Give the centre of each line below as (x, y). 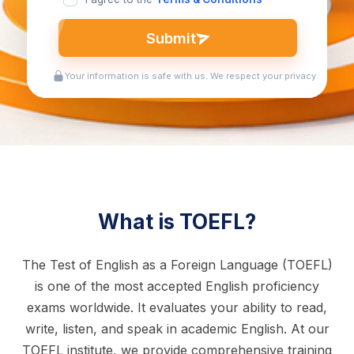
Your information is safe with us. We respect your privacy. (192, 76)
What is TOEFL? (177, 222)
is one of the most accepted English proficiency (177, 286)
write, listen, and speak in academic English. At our (177, 329)
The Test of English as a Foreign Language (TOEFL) (177, 265)
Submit (171, 38)
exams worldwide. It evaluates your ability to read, (177, 308)
